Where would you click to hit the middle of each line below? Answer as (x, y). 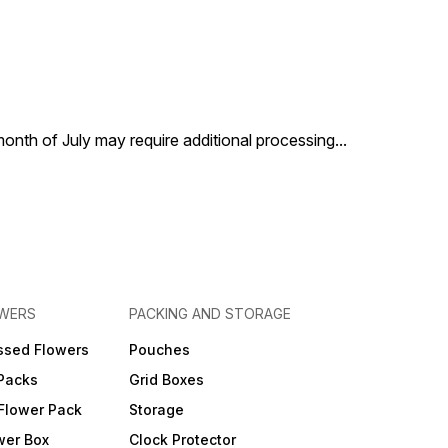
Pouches (159, 350)
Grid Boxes (166, 380)
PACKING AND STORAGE (209, 314)
